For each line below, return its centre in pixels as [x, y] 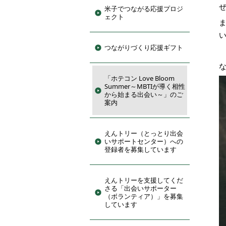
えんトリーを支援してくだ [144, 180]
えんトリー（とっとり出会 [144, 133]
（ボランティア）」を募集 [144, 196]
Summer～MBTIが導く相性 [145, 86]
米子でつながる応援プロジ [144, 9]
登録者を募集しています [140, 149]
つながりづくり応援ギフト [144, 47]
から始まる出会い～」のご [144, 94]
